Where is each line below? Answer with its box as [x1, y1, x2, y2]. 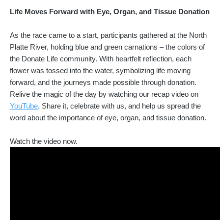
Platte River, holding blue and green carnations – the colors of [10, 43, 205, 52]
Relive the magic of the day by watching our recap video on [10, 90, 198, 99]
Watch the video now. [10, 137, 78, 146]
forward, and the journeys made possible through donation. [10, 79, 196, 87]
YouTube [10, 102, 38, 110]
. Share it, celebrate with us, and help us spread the [38, 102, 201, 110]
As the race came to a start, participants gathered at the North [10, 31, 207, 40]
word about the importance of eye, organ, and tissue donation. [10, 114, 206, 122]
